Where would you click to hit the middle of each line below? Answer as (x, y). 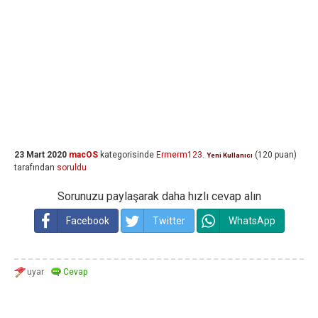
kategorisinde (126, 155)
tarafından (34, 168)
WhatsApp (252, 221)
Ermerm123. (180, 155)
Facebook (87, 221)
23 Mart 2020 (40, 155)
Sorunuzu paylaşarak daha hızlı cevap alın (159, 196)
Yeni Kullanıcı (230, 155)
